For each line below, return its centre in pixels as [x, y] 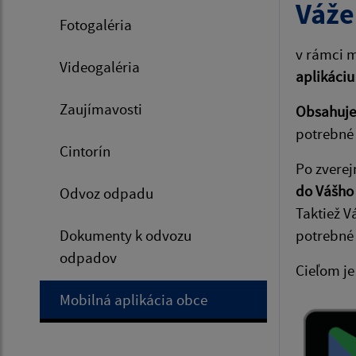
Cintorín [85, 151]
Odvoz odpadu [106, 193]
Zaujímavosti [101, 108]
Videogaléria [100, 66]
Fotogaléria [96, 24]
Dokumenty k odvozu [126, 235]
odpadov [88, 257]
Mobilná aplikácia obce [133, 299]
